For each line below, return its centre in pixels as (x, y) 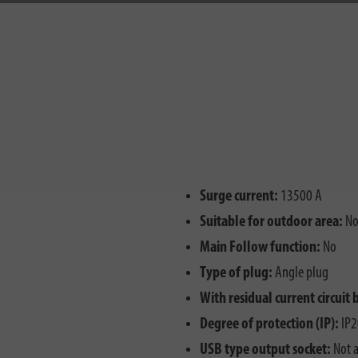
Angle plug (300, 274)
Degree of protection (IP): (269, 325)
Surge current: (239, 197)
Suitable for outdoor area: (271, 223)
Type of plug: (236, 274)
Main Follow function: (260, 248)
